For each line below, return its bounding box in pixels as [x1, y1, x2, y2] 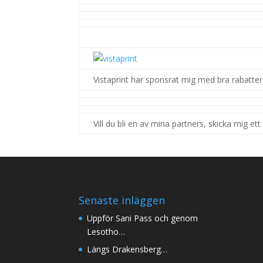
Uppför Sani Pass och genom [87, 212, 198, 224]
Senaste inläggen [79, 193, 166, 207]
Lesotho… [87, 225, 126, 237]
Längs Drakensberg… [87, 243, 168, 255]
